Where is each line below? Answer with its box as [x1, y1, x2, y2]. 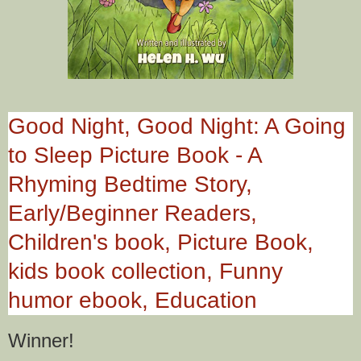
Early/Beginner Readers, [8, 201, 257, 226]
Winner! [8, 330, 85, 352]
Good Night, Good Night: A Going [8, 114, 346, 139]
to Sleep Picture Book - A [8, 143, 261, 168]
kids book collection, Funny [8, 259, 283, 284]
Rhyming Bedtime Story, [8, 172, 252, 197]
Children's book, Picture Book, [8, 230, 313, 255]
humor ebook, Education [8, 288, 257, 313]
